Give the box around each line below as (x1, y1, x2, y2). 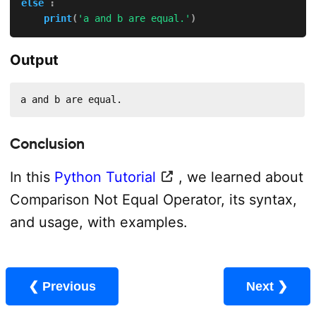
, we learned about (178, 168, 303, 186)
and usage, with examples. (9, 213, 188, 231)
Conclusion (9, 135, 85, 152)
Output (9, 51, 59, 68)
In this (9, 168, 54, 186)
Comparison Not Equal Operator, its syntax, (9, 190, 297, 208)
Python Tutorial (54, 168, 156, 186)
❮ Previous (42, 279, 96, 293)
